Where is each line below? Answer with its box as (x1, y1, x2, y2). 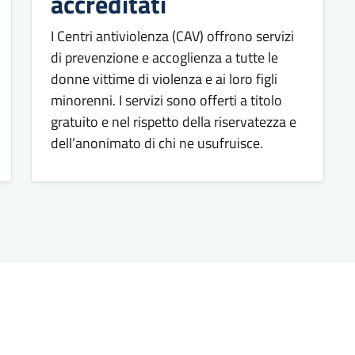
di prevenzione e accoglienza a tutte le (50, 46, 278, 68)
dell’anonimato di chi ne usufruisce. (50, 132, 263, 154)
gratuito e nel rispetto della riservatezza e (50, 110, 296, 132)
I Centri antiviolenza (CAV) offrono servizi (50, 25, 294, 47)
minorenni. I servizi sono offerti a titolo (50, 89, 282, 111)
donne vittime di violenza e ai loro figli (50, 67, 277, 90)
